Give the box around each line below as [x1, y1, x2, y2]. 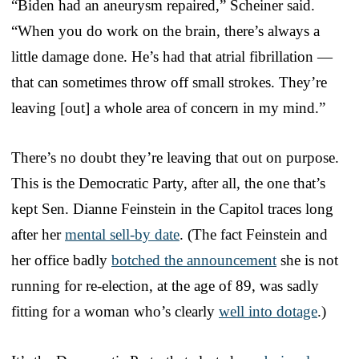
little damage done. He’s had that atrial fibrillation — [11, 47, 333, 65]
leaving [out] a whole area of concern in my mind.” [11, 99, 325, 116]
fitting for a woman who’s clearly [11, 302, 219, 320]
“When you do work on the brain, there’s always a [11, 22, 320, 39]
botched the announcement [111, 251, 276, 268]
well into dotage [219, 302, 317, 320]
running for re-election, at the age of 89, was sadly [11, 276, 319, 294]
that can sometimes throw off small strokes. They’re [11, 73, 327, 91]
